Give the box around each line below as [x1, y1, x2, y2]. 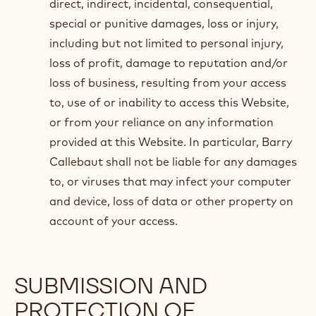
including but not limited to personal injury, [49, 36, 284, 50]
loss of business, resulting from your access [49, 75, 286, 90]
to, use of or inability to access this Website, [49, 95, 289, 109]
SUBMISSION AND [14, 271, 207, 300]
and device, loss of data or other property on [49, 194, 293, 208]
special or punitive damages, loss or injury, [49, 16, 279, 30]
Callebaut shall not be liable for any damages [49, 154, 297, 169]
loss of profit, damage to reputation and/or [49, 56, 288, 70]
